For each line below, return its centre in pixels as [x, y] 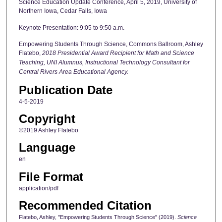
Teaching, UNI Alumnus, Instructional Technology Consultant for [104, 63]
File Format [51, 176]
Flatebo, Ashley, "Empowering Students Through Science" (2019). [98, 217]
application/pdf [38, 188]
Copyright [47, 119]
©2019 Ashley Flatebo [48, 130]
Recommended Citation [85, 206]
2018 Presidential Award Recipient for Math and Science [118, 53]
